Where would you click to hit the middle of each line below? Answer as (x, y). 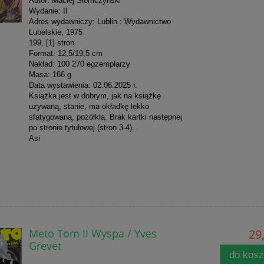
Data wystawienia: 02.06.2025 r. (83, 85)
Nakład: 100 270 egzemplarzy (79, 64)
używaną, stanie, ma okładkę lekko (89, 106)
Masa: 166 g (50, 74)
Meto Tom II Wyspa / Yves (93, 233)
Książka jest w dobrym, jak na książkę (95, 95)
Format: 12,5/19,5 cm (65, 53)
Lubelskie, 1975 (55, 32)
